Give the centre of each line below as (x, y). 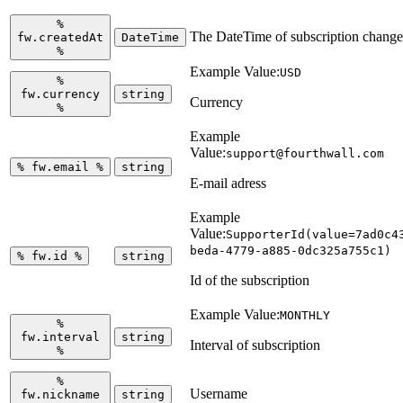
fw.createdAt (60, 37)
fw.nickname (60, 394)
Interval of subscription (255, 345)
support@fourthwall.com (305, 153)
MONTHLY (305, 315)
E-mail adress (228, 183)
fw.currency (60, 94)
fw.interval (60, 336)
